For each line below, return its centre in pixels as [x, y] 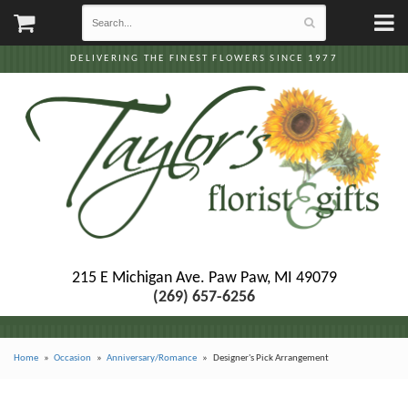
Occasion [73, 358]
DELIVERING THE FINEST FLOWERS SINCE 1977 [204, 59]
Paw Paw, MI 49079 [272, 278]
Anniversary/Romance [152, 358]
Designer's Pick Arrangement [270, 358]
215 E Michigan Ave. [138, 278]
